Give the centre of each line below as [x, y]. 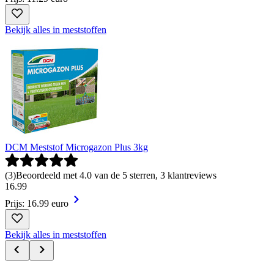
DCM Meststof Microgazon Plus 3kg [76, 147]
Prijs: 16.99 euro [37, 203]
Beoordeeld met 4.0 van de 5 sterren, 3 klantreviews [116, 175]
